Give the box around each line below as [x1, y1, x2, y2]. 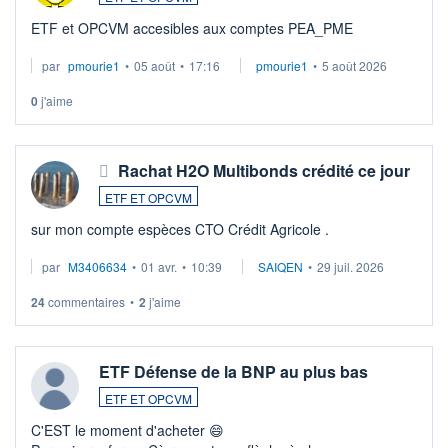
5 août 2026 [322, 56, 387, 74]
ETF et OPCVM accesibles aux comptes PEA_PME [133, 17, 353, 38]
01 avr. [141, 257, 177, 275]
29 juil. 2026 [317, 257, 384, 275]
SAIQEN [258, 257, 303, 275]
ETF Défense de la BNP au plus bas [99, 359, 368, 383]
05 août [134, 56, 175, 74]
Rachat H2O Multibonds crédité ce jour [118, 158, 410, 182]
